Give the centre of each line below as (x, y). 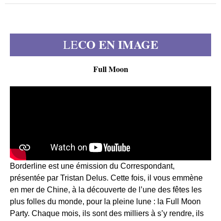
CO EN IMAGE (118, 44)
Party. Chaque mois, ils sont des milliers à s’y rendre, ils (107, 213)
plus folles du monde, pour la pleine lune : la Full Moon (105, 202)
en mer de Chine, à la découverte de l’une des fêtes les (106, 190)
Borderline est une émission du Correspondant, (92, 166)
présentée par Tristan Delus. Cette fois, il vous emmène (106, 178)
